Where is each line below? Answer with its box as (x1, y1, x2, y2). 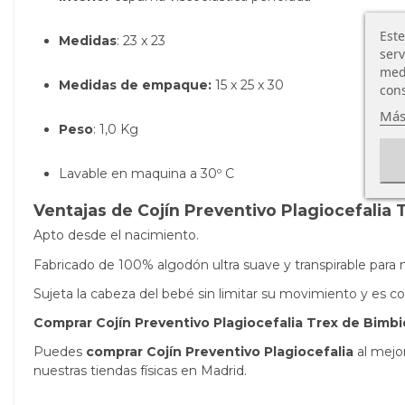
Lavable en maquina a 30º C (59, 165, 234, 182)
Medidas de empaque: (59, 76, 212, 93)
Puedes (33, 344, 86, 361)
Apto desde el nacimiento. (33, 227, 199, 244)
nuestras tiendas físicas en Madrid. (33, 363, 247, 380)
